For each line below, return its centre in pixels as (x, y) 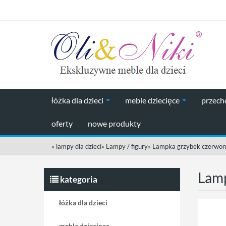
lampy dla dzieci (79, 146)
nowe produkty (114, 123)
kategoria (78, 179)
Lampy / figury (127, 146)
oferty (62, 123)
